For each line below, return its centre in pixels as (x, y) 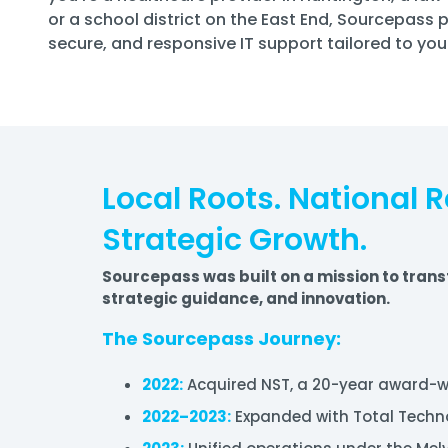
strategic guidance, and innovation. (246, 298)
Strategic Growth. (234, 240)
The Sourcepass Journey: (221, 338)
